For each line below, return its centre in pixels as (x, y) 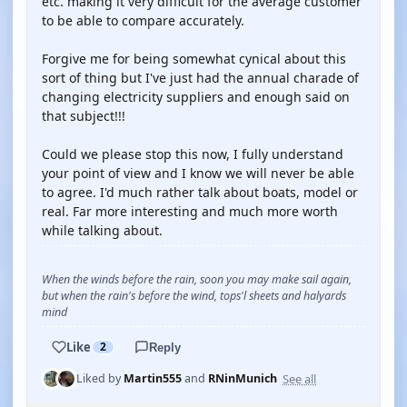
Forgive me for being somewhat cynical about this (194, 59)
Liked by (100, 378)
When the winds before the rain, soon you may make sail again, (197, 279)
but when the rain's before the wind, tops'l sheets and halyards (194, 296)
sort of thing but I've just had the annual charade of (200, 78)
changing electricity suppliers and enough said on (196, 97)
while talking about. (102, 230)
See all (299, 378)
